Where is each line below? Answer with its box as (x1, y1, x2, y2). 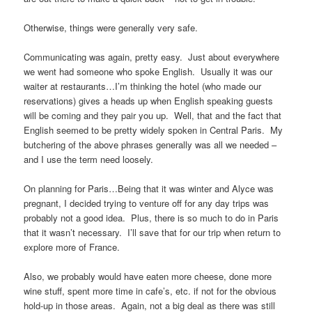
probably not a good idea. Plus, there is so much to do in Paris (24, 210, 279, 224)
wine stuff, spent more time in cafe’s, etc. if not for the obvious (24, 284, 277, 297)
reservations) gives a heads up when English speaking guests (24, 93, 274, 107)
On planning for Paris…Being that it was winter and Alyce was (24, 181, 274, 195)
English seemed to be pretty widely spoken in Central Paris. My (24, 123, 283, 136)
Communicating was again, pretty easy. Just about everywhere (24, 49, 280, 63)
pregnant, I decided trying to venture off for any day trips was (24, 196, 270, 210)
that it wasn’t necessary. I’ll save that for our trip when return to (24, 225, 281, 239)
